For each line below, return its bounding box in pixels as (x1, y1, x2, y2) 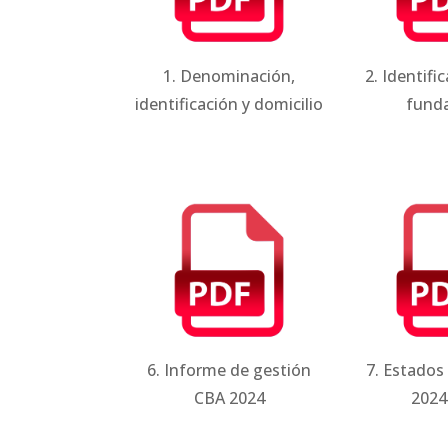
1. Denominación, (163, 64, 296, 87)
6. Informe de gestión (147, 359, 312, 382)
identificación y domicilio (135, 92, 324, 115)
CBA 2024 (193, 387, 265, 410)
